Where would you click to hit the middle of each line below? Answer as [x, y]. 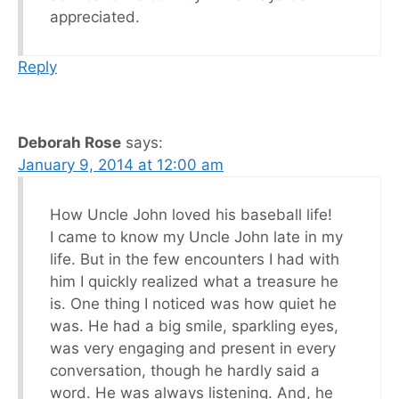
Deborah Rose [69, 142]
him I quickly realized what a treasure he [194, 281]
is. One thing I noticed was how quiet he [193, 303]
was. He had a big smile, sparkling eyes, [194, 326]
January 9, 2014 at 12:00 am [121, 164]
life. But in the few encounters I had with [195, 259]
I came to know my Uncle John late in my [196, 236]
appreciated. [95, 16]
